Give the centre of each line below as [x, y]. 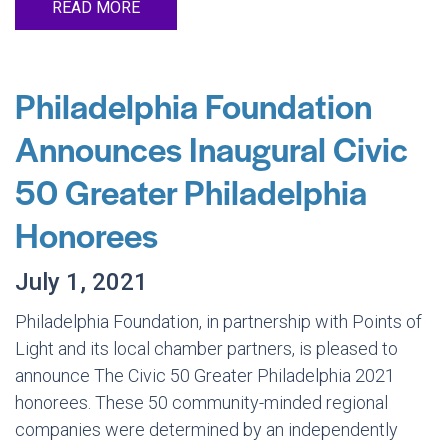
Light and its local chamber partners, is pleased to [206, 348]
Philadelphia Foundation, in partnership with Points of [218, 321]
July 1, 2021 [81, 282]
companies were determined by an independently [206, 429]
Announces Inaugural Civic [211, 148]
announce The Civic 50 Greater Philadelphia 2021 [205, 375]
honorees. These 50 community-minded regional [201, 402]
